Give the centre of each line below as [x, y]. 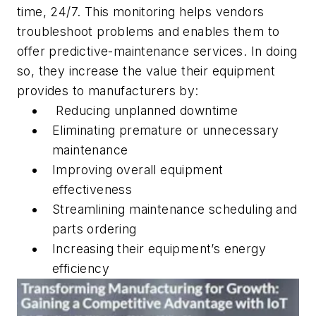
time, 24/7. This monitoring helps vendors [141, 11]
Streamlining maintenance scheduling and [175, 209]
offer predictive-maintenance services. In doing [157, 51]
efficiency [81, 268]
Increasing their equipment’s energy [159, 248]
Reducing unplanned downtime [145, 110]
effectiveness [92, 189]
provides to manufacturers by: [108, 90]
